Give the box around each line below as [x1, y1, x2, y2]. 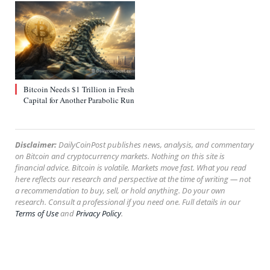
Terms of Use [15, 208, 58, 219]
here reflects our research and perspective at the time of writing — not [15, 174, 251, 185]
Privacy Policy [76, 208, 121, 219]
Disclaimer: [15, 139, 57, 151]
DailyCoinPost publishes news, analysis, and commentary [57, 139, 254, 151]
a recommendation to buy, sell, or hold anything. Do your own [15, 185, 225, 196]
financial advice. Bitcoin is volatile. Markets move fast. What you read [15, 162, 246, 174]
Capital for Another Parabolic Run [24, 95, 134, 106]
